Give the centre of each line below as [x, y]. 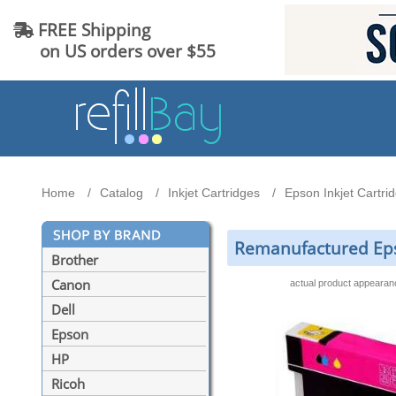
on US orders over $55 [114, 50]
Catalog [122, 193]
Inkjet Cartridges [214, 193]
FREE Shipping [92, 29]
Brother [75, 260]
